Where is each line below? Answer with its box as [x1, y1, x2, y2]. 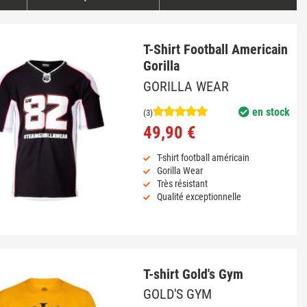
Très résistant [156, 177, 208, 189]
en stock [249, 105, 290, 119]
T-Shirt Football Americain [143, 41, 288, 58]
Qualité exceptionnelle [156, 191, 241, 202]
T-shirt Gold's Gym [143, 265, 243, 282]
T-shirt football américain [156, 151, 249, 163]
